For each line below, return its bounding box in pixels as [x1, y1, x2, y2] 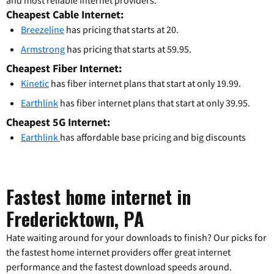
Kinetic [21, 76, 49, 89]
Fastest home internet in [6, 182, 191, 210]
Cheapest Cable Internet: [6, 7, 124, 21]
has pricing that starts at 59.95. [65, 42, 191, 55]
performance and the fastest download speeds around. [6, 260, 232, 273]
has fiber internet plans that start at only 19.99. [49, 76, 241, 89]
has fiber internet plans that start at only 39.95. [58, 96, 250, 109]
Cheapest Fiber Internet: [6, 61, 122, 75]
